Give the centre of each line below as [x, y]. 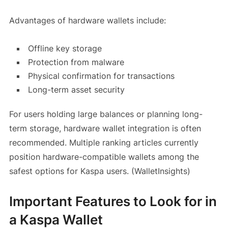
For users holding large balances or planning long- [106, 114]
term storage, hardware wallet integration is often [105, 129]
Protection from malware [76, 62]
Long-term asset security [76, 90]
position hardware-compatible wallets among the [104, 157]
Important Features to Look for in [113, 202]
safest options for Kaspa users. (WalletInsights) [99, 171]
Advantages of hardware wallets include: [87, 21]
